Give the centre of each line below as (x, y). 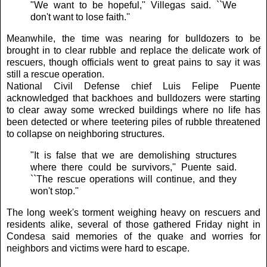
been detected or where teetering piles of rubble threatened (133, 122)
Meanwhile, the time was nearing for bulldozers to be (133, 39)
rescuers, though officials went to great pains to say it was (133, 63)
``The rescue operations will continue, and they (133, 179)
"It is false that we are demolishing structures (133, 155)
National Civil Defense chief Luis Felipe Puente (133, 86)
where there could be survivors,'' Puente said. (133, 167)
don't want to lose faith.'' (80, 17)
